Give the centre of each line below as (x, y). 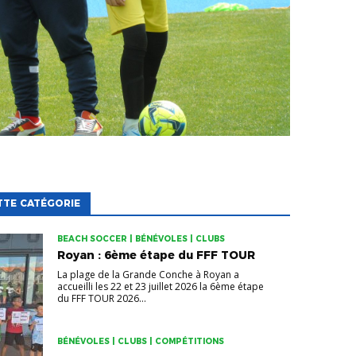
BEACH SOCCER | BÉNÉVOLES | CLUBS (141, 239)
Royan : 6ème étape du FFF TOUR (156, 255)
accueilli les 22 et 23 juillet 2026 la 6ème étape (160, 287)
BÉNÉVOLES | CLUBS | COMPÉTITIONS (140, 342)
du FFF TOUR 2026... (101, 299)
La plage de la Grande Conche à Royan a (148, 275)
